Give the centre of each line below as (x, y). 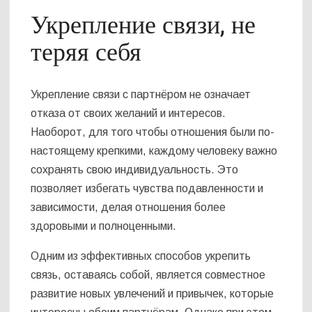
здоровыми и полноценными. (104, 226)
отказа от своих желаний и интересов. (128, 114)
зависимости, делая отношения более (128, 208)
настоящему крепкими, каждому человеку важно (154, 151)
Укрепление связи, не (143, 26)
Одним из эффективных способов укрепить (141, 256)
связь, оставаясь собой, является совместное (148, 275)
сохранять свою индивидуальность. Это (135, 170)
